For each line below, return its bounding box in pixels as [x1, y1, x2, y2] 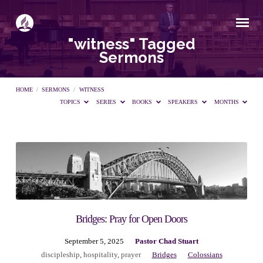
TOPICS [59, 99, 82, 106]
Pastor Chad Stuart [135, 237, 198, 245]
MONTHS [214, 99, 241, 106]
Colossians [187, 250, 222, 259]
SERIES [96, 99, 119, 106]
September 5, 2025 [65, 237, 124, 245]
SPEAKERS [168, 99, 200, 106]
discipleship [41, 250, 80, 259]
